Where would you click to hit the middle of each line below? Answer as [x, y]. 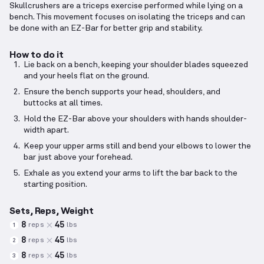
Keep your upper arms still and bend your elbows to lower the [137, 146]
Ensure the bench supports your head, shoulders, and [122, 92]
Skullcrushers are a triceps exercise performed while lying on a [126, 6]
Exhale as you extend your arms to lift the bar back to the [131, 174]
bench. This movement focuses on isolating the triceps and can [127, 17]
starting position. [55, 185]
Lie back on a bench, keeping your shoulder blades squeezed [136, 65]
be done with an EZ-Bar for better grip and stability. [106, 29]
